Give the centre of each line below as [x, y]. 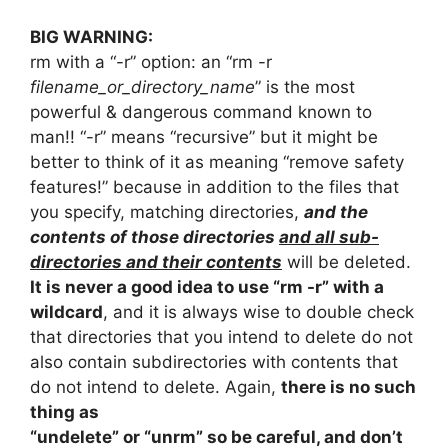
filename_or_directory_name [142, 87]
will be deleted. [346, 262]
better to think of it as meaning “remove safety [217, 162]
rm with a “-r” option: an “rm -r [151, 62]
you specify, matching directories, [167, 212]
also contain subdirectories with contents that [214, 362]
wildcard [66, 312]
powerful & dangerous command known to [201, 112]
